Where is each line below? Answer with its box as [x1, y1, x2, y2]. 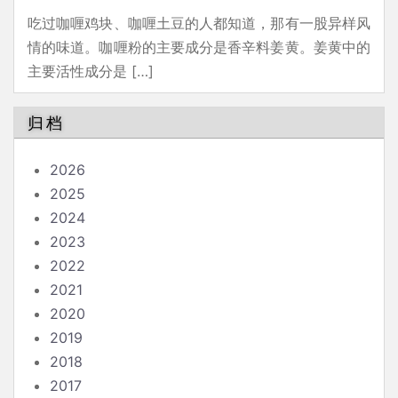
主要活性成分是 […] [28, 62, 154, 81]
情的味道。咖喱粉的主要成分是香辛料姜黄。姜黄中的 [28, 38, 370, 57]
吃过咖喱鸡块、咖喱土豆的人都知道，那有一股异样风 [28, 14, 370, 33]
